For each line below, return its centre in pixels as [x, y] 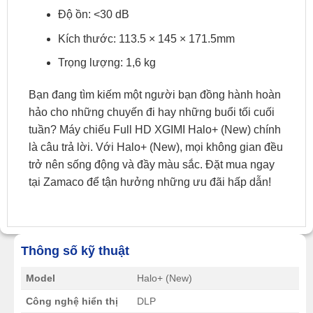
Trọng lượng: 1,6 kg [107, 63]
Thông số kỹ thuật [75, 250]
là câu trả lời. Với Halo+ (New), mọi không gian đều [156, 147]
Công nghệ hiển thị [72, 301]
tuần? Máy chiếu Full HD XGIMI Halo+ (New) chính [155, 130]
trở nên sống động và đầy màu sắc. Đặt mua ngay [152, 165]
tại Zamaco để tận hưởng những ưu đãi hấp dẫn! [150, 182]
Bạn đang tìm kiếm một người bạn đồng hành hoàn [155, 95]
